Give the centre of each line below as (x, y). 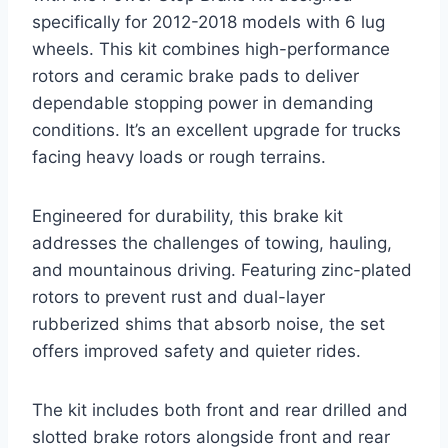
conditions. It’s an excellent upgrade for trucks (216, 130)
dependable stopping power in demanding (202, 103)
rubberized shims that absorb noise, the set (208, 324)
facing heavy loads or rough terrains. (179, 157)
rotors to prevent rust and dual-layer (178, 297)
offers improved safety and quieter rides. (196, 351)
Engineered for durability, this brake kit (187, 216)
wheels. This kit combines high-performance (211, 49)
